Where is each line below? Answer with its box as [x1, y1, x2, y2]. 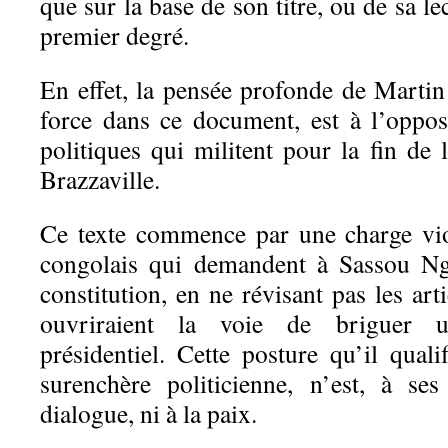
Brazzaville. [40, 162, 160, 196]
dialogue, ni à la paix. [40, 396, 257, 430]
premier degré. [40, 18, 189, 52]
